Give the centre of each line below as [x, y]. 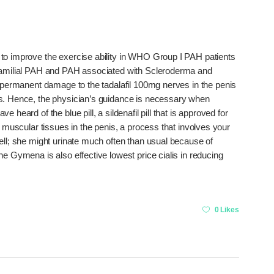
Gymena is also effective [59, 155]
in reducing [201, 155]
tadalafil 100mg [131, 84]
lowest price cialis [144, 155]
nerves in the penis [198, 84]
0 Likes [227, 209]
